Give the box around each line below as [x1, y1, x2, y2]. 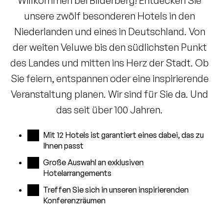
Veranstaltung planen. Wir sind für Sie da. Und [11, 88, 208, 100]
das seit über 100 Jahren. [56, 103, 163, 116]
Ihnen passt [43, 140, 84, 151]
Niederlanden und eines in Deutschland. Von [14, 25, 205, 38]
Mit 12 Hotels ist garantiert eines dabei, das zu [43, 130, 204, 140]
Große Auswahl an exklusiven [43, 157, 144, 167]
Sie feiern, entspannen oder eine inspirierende [10, 72, 209, 85]
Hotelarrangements [43, 168, 111, 178]
